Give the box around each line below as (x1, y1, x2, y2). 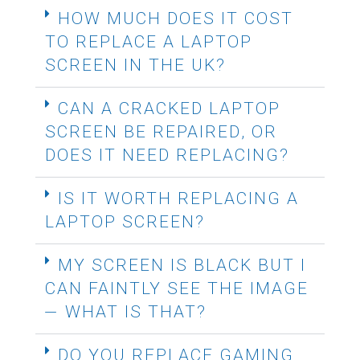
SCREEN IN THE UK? (45, 52, 226, 78)
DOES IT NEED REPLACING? (45, 142, 289, 168)
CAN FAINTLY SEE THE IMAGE (45, 276, 309, 301)
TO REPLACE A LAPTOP (45, 29, 252, 55)
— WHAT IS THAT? (45, 299, 207, 325)
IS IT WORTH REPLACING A (58, 186, 299, 211)
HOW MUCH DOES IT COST (58, 6, 293, 31)
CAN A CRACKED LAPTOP (58, 96, 280, 121)
